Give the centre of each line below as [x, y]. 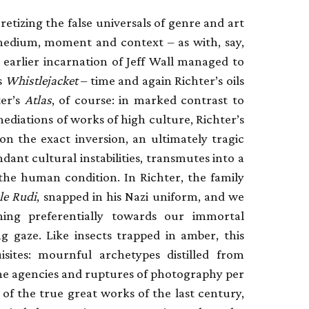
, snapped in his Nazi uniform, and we [141, 196]
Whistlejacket [41, 80]
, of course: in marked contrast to [148, 99]
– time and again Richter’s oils [161, 80]
